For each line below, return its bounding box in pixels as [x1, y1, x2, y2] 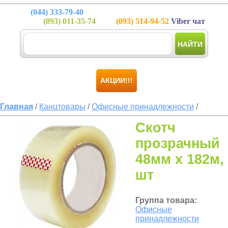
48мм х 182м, [135, 152, 224, 167]
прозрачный [135, 136, 220, 151]
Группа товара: [135, 196, 197, 205]
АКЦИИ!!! [100, 76, 133, 84]
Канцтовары [39, 102, 85, 111]
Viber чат [169, 17, 205, 25]
